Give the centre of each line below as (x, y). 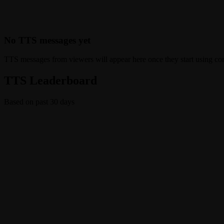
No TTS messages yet (47, 40)
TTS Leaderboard (50, 81)
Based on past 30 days (39, 102)
